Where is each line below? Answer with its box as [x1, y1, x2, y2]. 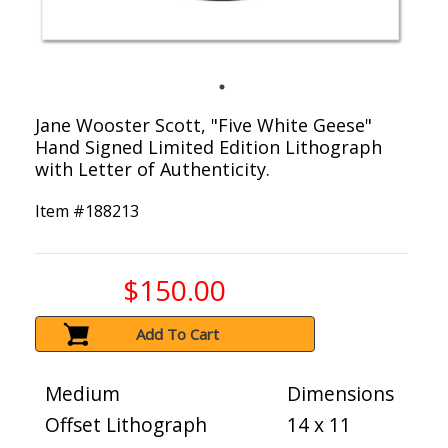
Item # [35, 200, 85, 223]
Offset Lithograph [45, 411, 207, 439]
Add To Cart [136, 324, 220, 345]
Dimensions [287, 380, 394, 408]
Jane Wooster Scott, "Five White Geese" [35, 113, 372, 138]
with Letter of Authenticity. [35, 157, 270, 182]
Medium [45, 380, 120, 408]
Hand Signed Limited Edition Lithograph [35, 135, 382, 160]
